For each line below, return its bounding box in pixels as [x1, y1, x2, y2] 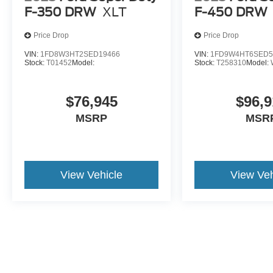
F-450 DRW [194, 4, 268, 19]
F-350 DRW [24, 4, 96, 19]
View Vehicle [60, 168, 123, 181]
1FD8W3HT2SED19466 [40, 49, 120, 58]
